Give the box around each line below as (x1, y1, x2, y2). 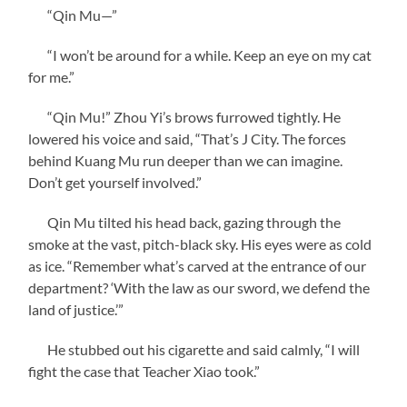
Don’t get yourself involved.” (28, 173, 203, 191)
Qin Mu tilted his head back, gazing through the (28, 213, 342, 231)
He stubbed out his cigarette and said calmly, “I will (28, 340, 361, 358)
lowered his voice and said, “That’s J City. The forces (28, 129, 347, 147)
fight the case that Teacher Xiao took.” (28, 362, 261, 380)
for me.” (28, 67, 75, 85)
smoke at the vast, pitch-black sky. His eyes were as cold (28, 234, 372, 253)
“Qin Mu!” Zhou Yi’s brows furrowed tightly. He (28, 107, 342, 125)
